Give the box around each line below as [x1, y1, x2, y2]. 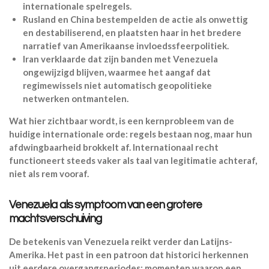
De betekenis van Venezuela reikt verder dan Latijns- [9, 235, 232, 247]
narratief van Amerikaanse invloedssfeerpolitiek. [22, 40, 229, 51]
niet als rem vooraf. [9, 168, 89, 179]
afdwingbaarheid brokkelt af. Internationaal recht [9, 141, 219, 153]
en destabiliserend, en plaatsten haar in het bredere [22, 26, 241, 38]
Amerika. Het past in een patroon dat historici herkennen [9, 249, 249, 260]
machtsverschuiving [9, 213, 101, 225]
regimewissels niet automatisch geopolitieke [22, 79, 212, 91]
